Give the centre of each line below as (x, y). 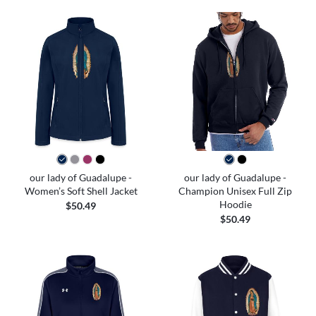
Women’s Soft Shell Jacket (81, 190)
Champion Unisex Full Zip (235, 190)
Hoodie (235, 204)
